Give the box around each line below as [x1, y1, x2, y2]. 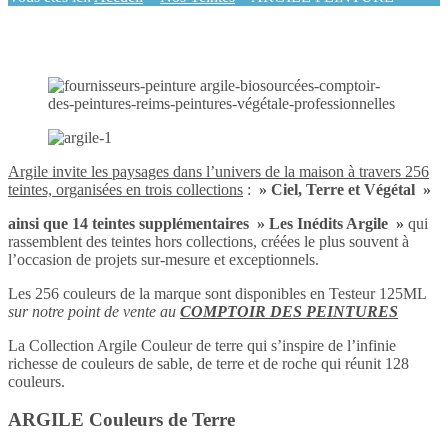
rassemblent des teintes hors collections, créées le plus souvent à [8, 232, 409, 250]
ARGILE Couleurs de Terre [8, 409, 235, 431]
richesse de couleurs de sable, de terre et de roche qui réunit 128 [8, 354, 409, 372]
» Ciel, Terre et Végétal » [251, 180, 431, 198]
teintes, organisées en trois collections [8, 180, 243, 198]
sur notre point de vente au [8, 302, 180, 320]
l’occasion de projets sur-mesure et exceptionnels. [8, 250, 319, 268]
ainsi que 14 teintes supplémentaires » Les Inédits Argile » [8, 214, 408, 232]
